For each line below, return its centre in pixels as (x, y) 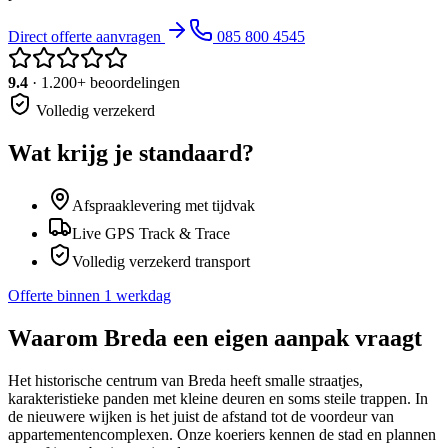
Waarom (56, 338)
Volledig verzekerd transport (161, 262)
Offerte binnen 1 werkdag (89, 296)
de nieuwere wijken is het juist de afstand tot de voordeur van (201, 417)
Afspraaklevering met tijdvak (163, 206)
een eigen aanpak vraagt (294, 338)
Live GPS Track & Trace (151, 234)
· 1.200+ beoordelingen (104, 83)
